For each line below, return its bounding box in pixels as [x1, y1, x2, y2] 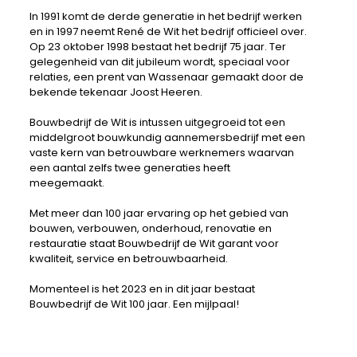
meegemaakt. [29, 175, 104, 191]
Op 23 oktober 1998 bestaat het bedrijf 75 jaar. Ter [29, 39, 286, 55]
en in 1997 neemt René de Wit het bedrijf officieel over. [29, 24, 307, 40]
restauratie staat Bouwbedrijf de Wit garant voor [29, 236, 279, 252]
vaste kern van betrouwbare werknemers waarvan [29, 145, 294, 161]
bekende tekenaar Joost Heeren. [29, 84, 202, 100]
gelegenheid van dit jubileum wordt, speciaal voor [29, 54, 290, 70]
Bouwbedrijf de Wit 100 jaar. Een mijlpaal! [29, 296, 239, 312]
